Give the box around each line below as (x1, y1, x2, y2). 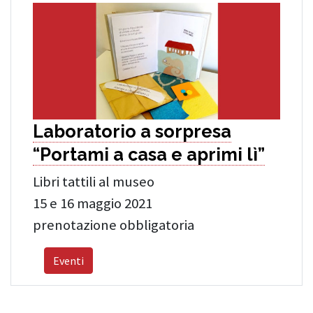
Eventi (53, 253, 84, 268)
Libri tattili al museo (33, 172, 154, 191)
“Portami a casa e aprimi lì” (33, 143, 265, 165)
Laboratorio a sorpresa (33, 120, 231, 142)
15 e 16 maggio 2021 (33, 194, 152, 212)
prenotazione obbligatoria (33, 215, 194, 234)
